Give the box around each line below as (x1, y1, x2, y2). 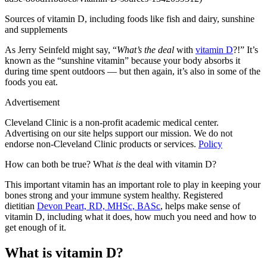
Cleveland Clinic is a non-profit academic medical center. (5, 117, 219, 128)
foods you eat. (5, 76, 58, 87)
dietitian (5, 200, 37, 211)
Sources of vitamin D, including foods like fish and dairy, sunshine (5, 13, 254, 24)
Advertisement (5, 97, 60, 107)
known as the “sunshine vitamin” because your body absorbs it (5, 55, 240, 66)
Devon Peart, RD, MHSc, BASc (37, 200, 160, 211)
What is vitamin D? (5, 244, 123, 260)
